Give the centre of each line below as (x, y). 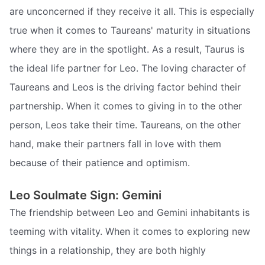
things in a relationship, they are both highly (108, 250)
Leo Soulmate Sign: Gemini (85, 195)
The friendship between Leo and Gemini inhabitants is (130, 212)
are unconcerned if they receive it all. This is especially (132, 12)
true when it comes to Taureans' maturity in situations (130, 30)
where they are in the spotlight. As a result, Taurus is (127, 49)
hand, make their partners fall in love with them (115, 144)
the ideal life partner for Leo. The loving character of (128, 68)
